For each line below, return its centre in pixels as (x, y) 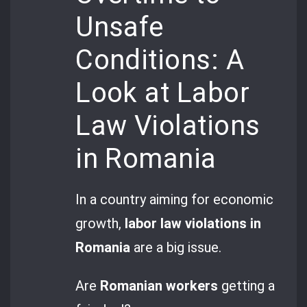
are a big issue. (176, 248)
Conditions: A (160, 60)
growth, (100, 224)
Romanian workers (159, 285)
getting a (247, 285)
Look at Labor (162, 93)
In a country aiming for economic (175, 200)
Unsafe (120, 27)
